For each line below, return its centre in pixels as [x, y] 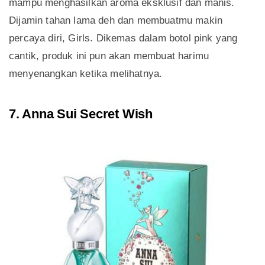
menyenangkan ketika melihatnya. [86, 73]
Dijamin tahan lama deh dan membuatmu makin [116, 20]
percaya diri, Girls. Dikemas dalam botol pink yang [123, 38]
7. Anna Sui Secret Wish [81, 114]
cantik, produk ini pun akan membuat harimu [109, 56]
